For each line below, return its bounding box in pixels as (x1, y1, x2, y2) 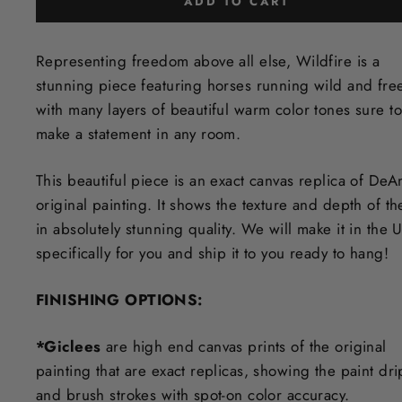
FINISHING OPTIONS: (36, 288, 213, 310)
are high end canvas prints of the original (105, 335, 387, 357)
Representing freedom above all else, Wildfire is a (36, 49, 380, 72)
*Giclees (36, 335, 101, 357)
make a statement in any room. (36, 122, 241, 144)
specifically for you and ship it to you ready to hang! (36, 241, 389, 264)
